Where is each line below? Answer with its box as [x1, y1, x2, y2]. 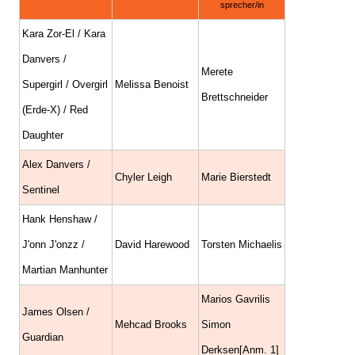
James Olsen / [22, 306, 90, 319]
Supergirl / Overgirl [22, 78, 108, 91]
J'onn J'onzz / [22, 239, 85, 251]
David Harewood [115, 239, 189, 251]
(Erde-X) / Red [22, 104, 88, 116]
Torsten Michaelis [201, 239, 282, 251]
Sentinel [22, 184, 59, 197]
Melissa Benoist [115, 78, 189, 91]
